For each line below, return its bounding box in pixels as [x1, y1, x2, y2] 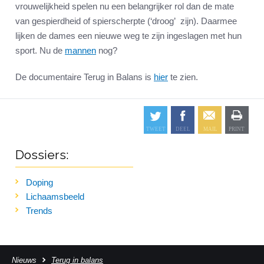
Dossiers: [15, 147, 69, 163]
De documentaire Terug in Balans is [15, 72, 154, 82]
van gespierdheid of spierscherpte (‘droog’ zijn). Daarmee [15, 16, 237, 27]
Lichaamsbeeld [26, 192, 84, 202]
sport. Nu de [15, 45, 65, 56]
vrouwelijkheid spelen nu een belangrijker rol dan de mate [15, 1, 234, 12]
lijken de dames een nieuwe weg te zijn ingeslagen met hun [15, 31, 242, 41]
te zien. [168, 72, 198, 82]
